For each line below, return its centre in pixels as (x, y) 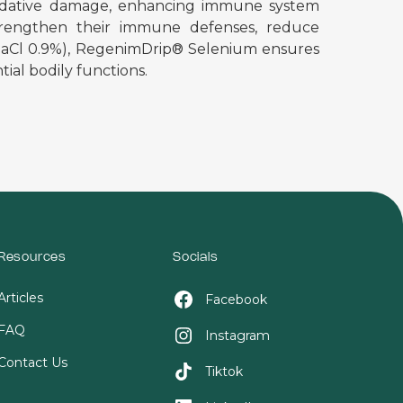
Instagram (237, 336)
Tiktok (224, 372)
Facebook (236, 300)
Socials (195, 258)
